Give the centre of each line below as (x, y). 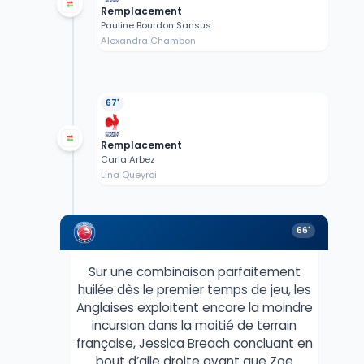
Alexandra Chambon (148, 41)
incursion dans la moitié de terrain (194, 326)
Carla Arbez (128, 160)
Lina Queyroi (128, 175)
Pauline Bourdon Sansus (156, 26)
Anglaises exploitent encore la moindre (194, 308)
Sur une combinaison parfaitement (194, 272)
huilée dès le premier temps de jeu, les (194, 290)
